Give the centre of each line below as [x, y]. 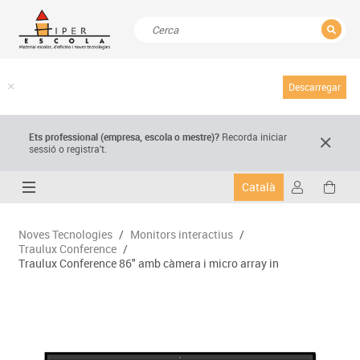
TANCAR [311, 70]
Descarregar [315, 86]
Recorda [240, 137]
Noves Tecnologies [65, 235]
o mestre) [195, 137]
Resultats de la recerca [200, 74]
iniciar [274, 137]
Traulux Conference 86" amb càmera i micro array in [148, 264]
